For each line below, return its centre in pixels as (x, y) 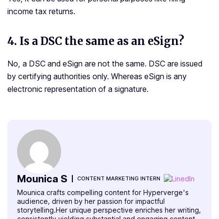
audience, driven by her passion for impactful (91, 201)
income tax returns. (41, 11)
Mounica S (42, 179)
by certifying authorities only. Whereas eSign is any (97, 77)
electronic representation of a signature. (78, 89)
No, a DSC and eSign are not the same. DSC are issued (105, 64)
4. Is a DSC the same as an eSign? (96, 41)
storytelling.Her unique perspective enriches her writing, (109, 210)
